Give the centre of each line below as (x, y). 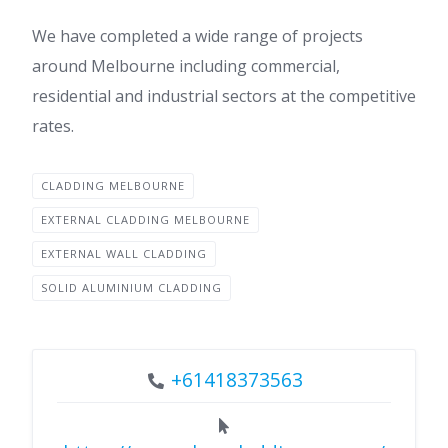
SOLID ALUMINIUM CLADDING (131, 287)
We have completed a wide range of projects (197, 35)
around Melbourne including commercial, (186, 65)
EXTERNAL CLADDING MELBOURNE (145, 219)
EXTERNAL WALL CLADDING (124, 253)
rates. (53, 125)
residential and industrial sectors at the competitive (224, 95)
